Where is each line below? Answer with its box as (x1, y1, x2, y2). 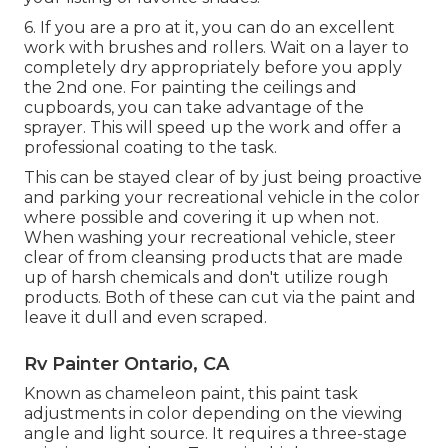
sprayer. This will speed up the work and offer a (24, 118, 401, 138)
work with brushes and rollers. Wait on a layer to (24, 38, 409, 58)
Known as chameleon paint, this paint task (24, 384, 358, 404)
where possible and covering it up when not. (24, 208, 379, 228)
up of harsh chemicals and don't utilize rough (24, 268, 388, 288)
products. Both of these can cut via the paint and (24, 288, 416, 308)
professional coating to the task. (24, 138, 277, 158)
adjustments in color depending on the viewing (24, 404, 403, 424)
